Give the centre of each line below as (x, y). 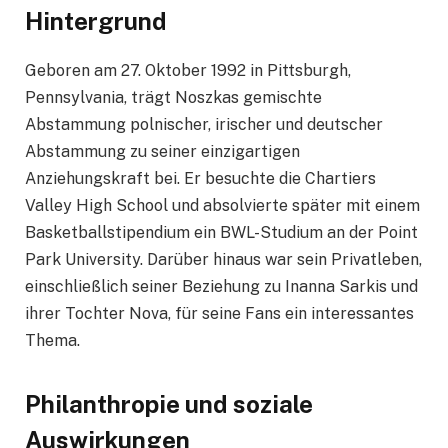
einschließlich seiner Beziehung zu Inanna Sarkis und (221, 286)
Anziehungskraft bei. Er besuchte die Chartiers (200, 178)
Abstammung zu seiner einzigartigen (162, 151)
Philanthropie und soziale (169, 404)
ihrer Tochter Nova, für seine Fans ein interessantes (219, 313)
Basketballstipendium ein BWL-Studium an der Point (221, 232)
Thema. (52, 340)
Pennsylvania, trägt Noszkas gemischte (173, 97)
